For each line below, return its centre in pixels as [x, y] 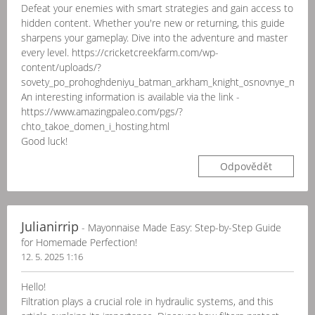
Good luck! [44, 141]
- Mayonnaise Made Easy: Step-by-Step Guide [180, 227]
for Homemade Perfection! [79, 242]
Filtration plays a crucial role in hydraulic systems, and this [147, 301]
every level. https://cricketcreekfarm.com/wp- [120, 52]
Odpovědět [246, 166]
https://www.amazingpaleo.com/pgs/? [102, 111]
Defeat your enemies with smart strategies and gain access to [157, 8]
